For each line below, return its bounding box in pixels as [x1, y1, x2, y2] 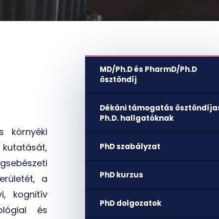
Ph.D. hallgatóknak [100, 113, 174, 123]
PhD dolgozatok [100, 198, 161, 208]
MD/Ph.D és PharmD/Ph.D [100, 64, 197, 74]
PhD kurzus [100, 170, 143, 180]
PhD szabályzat [100, 141, 160, 152]
